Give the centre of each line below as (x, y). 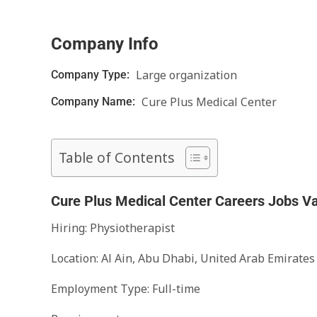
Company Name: (94, 102)
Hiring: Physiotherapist (113, 228)
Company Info (105, 44)
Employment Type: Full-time (126, 289)
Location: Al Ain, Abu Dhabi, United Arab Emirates (183, 258)
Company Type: (92, 75)
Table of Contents (117, 158)
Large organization (186, 75)
